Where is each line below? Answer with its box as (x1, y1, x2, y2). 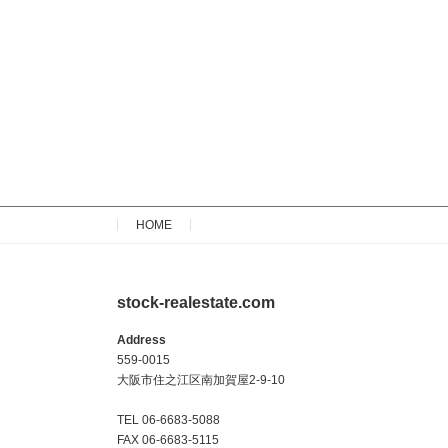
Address (117, 333, 166, 348)
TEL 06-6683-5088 (117, 413, 220, 428)
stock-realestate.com (117, 294, 275, 312)
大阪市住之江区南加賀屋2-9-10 (117, 373, 285, 388)
